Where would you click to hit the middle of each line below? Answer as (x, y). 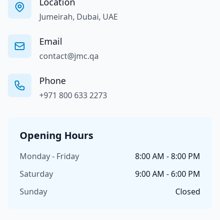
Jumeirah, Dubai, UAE (79, 17)
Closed (188, 192)
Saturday (36, 174)
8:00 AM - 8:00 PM (168, 156)
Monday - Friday (49, 156)
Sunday (33, 192)
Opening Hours (56, 135)
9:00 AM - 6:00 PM (168, 174)
